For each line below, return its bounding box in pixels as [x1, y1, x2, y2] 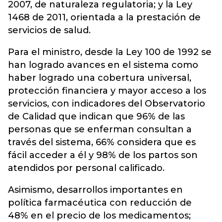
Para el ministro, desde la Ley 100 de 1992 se [8, 47, 212, 57]
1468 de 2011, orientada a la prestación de [8, 12, 201, 23]
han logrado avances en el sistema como [8, 59, 198, 70]
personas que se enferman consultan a [8, 124, 192, 135]
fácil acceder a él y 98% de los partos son [8, 150, 198, 161]
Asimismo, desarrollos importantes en [8, 184, 183, 195]
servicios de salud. [8, 25, 91, 36]
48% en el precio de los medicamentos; [8, 210, 191, 221]
